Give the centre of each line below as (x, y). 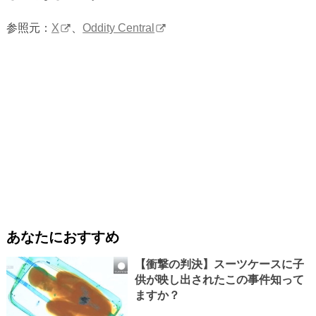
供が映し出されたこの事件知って (219, 280)
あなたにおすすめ (62, 237)
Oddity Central (119, 28)
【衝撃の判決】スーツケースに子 (219, 265)
